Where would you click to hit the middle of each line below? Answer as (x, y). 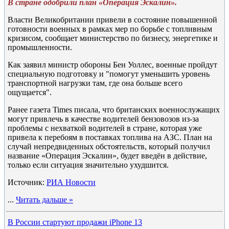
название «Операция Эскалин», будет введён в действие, (107, 156)
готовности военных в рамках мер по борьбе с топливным (110, 29)
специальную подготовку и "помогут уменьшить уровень (109, 74)
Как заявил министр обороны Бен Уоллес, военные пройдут (112, 65)
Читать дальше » (44, 200)
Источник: (27, 182)
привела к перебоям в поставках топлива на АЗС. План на (110, 137)
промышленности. (40, 47)
